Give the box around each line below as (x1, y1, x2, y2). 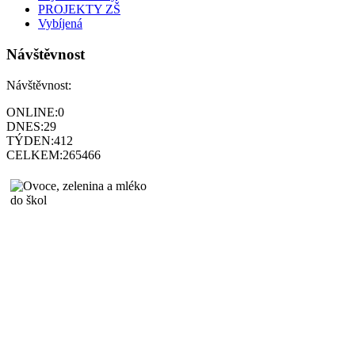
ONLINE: (6, 105, 58, 119)
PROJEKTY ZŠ (38, 2, 120, 17)
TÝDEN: (6, 133, 54, 147)
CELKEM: (6, 147, 63, 162)
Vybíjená (38, 17, 82, 31)
